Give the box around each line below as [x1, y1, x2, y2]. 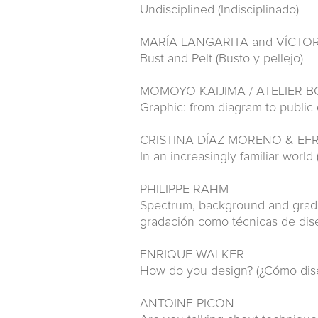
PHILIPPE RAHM [140, 183, 229, 196]
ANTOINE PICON [140, 297, 234, 310]
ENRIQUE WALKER [140, 248, 244, 261]
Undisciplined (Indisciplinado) [140, 4, 299, 16]
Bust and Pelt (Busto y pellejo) [140, 53, 303, 65]
